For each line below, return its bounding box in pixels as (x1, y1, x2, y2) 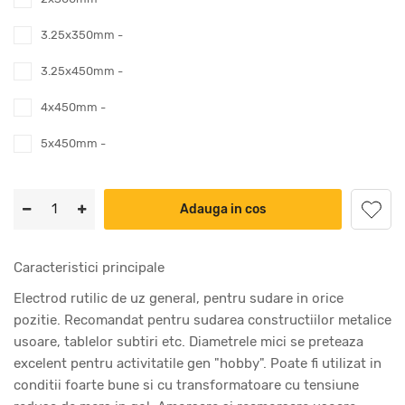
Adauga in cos (180, 202, 266, 218)
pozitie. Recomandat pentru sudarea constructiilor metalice (14, 312, 391, 329)
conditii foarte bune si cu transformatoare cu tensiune (14, 377, 359, 394)
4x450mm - (41, 100, 106, 115)
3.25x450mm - (41, 64, 123, 79)
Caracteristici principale (14, 259, 165, 277)
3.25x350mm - (41, 28, 123, 42)
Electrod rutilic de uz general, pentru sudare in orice (14, 290, 344, 307)
